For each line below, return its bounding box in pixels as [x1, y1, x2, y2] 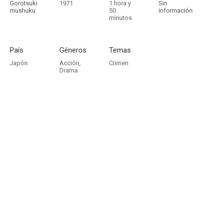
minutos [109, 14, 132, 21]
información [159, 7, 193, 14]
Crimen [109, 59, 128, 67]
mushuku [10, 7, 36, 14]
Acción [59, 59, 79, 67]
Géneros [59, 46, 87, 54]
